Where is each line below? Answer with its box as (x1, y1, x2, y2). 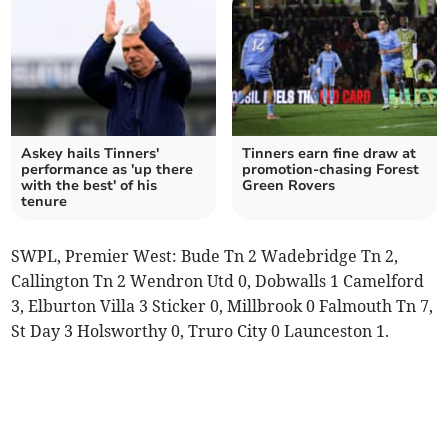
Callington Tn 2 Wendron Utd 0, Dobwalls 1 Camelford (11, 270, 425, 291)
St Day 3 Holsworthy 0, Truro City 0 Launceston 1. (11, 320, 390, 341)
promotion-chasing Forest (242, 159, 419, 179)
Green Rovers (242, 175, 335, 195)
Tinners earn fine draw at (242, 143, 416, 163)
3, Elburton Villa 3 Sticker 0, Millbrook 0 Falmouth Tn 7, (11, 295, 434, 316)
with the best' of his (21, 175, 158, 195)
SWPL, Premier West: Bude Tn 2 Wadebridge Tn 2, (11, 245, 399, 266)
